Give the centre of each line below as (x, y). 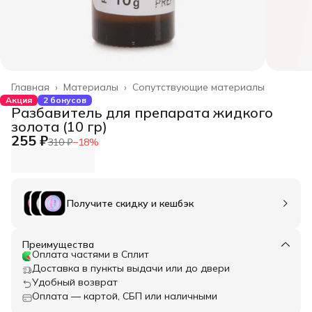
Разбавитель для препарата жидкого (142, 112)
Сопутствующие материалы (198, 87)
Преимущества (58, 244)
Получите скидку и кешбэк (130, 203)
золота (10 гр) (59, 126)
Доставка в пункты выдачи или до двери (131, 268)
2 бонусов (65, 100)
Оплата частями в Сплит (91, 254)
